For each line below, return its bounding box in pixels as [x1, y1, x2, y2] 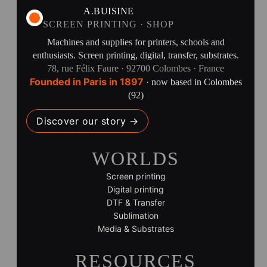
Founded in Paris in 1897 [29, 76, 144, 88]
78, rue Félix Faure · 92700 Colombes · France [47, 63, 224, 73]
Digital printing [107, 184, 164, 194]
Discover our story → [36, 115, 139, 127]
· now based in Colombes [143, 77, 242, 87]
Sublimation [113, 210, 159, 221]
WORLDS [92, 148, 179, 169]
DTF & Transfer [106, 197, 165, 207]
